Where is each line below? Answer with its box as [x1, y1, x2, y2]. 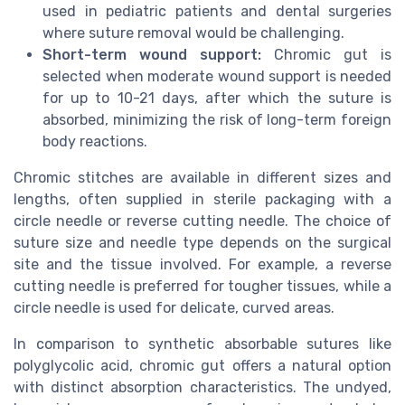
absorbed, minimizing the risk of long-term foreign [42, 111, 391, 129]
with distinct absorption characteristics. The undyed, [14, 379, 391, 397]
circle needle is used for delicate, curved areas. [14, 299, 334, 317]
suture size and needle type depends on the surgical [14, 234, 391, 252]
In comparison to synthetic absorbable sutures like [14, 335, 391, 353]
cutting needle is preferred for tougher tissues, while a [14, 278, 391, 296]
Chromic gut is [261, 46, 391, 64]
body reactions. [42, 133, 147, 151]
